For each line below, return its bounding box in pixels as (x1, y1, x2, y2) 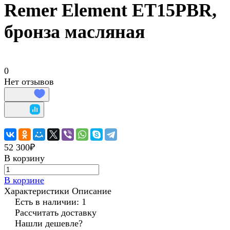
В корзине (4, 175, 44, 186)
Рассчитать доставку (15, 207, 97, 218)
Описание (72, 186, 111, 197)
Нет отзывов (4, 76, 54, 87)
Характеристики (4, 186, 69, 197)
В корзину (4, 153, 45, 164)
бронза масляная (4, 22, 145, 43)
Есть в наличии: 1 (15, 197, 86, 207)
